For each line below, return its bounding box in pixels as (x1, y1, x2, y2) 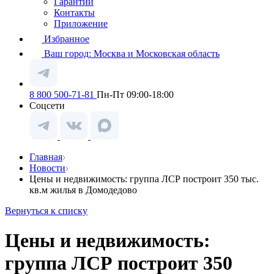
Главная (29, 152, 62, 162)
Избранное (44, 34, 89, 44)
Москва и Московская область (94, 48, 220, 59)
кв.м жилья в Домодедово (29, 185, 137, 195)
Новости (29, 163, 65, 173)
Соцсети (29, 100, 65, 111)
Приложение (54, 18, 108, 29)
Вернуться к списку (5, 206, 87, 216)
